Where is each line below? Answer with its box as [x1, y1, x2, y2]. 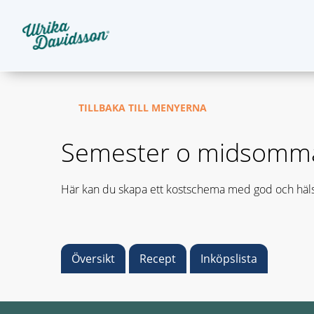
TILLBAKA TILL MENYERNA [78, 101, 207, 114]
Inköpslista [200, 251, 257, 266]
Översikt [71, 251, 115, 266]
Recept [139, 251, 176, 266]
